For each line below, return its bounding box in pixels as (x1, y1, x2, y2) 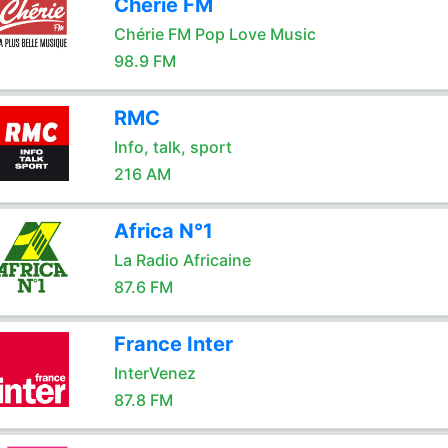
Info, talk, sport (113, 137, 232, 157)
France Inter (113, 332, 233, 356)
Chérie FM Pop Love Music (113, 24, 316, 44)
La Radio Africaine (113, 250, 251, 270)
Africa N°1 (113, 219, 213, 243)
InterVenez (113, 363, 196, 383)
